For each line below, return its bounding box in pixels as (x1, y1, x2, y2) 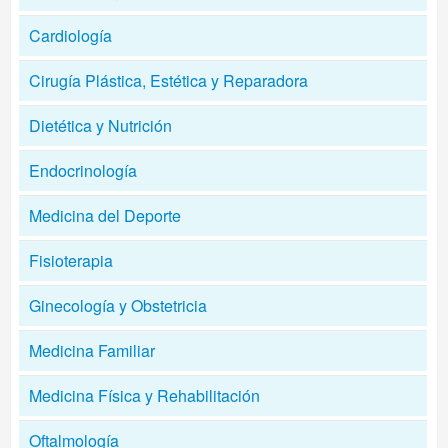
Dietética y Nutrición (29, 114, 172, 137)
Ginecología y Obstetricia (29, 294, 207, 317)
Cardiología (29, 24, 112, 47)
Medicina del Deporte (29, 204, 181, 227)
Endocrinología (29, 159, 137, 182)
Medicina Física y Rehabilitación (29, 384, 260, 407)
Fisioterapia (29, 249, 113, 272)
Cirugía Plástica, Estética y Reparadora (29, 69, 308, 92)
